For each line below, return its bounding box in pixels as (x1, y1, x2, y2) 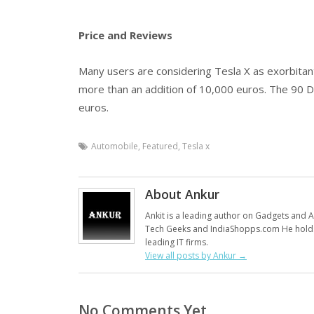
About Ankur (145, 186, 219, 203)
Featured (142, 140, 178, 153)
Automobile (91, 140, 138, 153)
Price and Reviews (78, 28, 172, 43)
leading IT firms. (145, 236, 208, 249)
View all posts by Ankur (145, 250, 238, 262)
